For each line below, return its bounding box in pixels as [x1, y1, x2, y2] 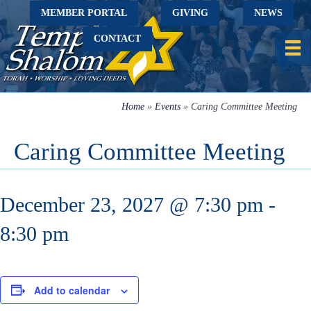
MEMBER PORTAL [40, 7, 127, 18]
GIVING [172, 8, 209, 18]
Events [155, 101, 180, 112]
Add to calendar [34, 283, 110, 297]
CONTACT [93, 33, 141, 44]
